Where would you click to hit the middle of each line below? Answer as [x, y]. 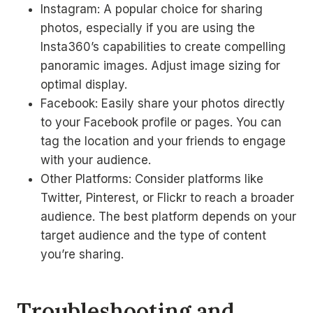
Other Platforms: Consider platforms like [152, 179]
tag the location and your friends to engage [163, 141]
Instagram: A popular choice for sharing [152, 9]
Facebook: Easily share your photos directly [163, 103]
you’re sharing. [82, 254]
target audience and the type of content [153, 235]
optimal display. [84, 85]
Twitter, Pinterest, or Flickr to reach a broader [167, 198]
